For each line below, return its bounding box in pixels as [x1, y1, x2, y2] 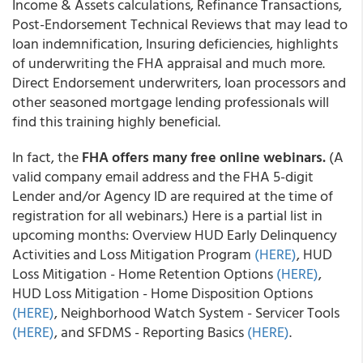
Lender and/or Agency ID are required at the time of [12, 185, 333, 207]
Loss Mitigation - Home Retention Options [12, 263, 276, 284]
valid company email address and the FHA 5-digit [12, 165, 314, 187]
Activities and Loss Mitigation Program [12, 243, 254, 265]
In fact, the [12, 146, 82, 168]
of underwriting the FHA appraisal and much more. [12, 52, 325, 74]
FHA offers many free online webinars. [82, 146, 329, 168]
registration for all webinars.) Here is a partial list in [12, 204, 322, 226]
